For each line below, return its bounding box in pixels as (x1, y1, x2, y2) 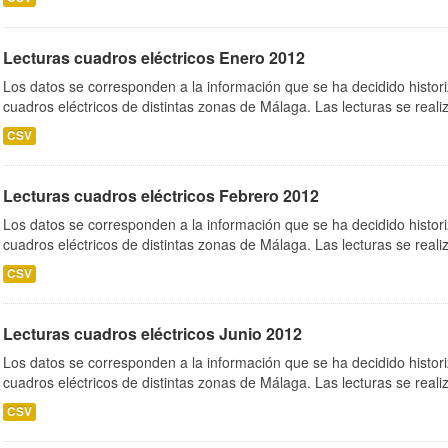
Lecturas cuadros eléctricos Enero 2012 (3, 46, 305, 69)
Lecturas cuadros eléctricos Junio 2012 (3, 322, 302, 345)
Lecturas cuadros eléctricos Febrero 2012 (3, 184, 319, 207)
